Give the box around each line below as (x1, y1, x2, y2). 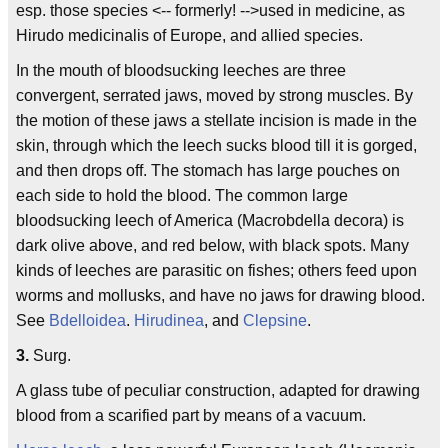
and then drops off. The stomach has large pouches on (16, 162, 400, 179)
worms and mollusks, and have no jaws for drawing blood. (16, 287, 425, 304)
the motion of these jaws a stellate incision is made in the (16, 112, 417, 129)
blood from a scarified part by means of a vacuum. (16, 407, 366, 424)
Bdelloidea (49, 312, 126, 329)
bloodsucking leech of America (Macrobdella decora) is (16, 212, 404, 229)
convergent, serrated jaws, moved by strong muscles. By (16, 87, 413, 104)
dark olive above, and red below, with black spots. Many (16, 237, 409, 254)
